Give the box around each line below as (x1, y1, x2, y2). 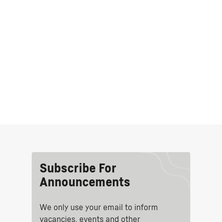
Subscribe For (40, 163, 116, 175)
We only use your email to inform (40, 204, 158, 212)
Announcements (40, 177, 130, 189)
